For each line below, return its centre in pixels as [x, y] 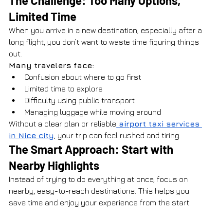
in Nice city [31, 135]
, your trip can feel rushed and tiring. [117, 135]
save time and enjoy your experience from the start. [100, 202]
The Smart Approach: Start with [92, 149]
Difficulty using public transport [80, 100]
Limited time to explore [64, 88]
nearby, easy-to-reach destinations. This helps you [100, 191]
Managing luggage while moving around [93, 112]
